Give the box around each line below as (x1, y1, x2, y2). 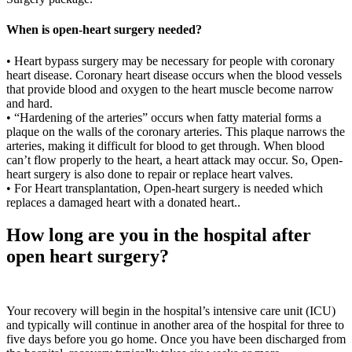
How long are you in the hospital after (6, 225, 311, 246)
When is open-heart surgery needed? (6, 23, 202, 37)
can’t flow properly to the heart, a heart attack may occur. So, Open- (6, 152, 343, 167)
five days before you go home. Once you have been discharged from (6, 332, 346, 346)
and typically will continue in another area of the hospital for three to (6, 318, 344, 332)
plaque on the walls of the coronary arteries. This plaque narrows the (6, 124, 345, 138)
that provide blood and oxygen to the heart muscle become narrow (6, 82, 334, 96)
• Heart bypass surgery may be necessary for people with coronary (6, 53, 335, 68)
